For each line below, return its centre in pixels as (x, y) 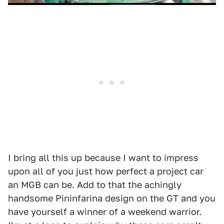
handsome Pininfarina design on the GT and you (112, 198)
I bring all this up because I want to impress (103, 157)
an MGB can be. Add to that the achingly (95, 184)
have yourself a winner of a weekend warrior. (105, 211)
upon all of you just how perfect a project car (106, 171)
